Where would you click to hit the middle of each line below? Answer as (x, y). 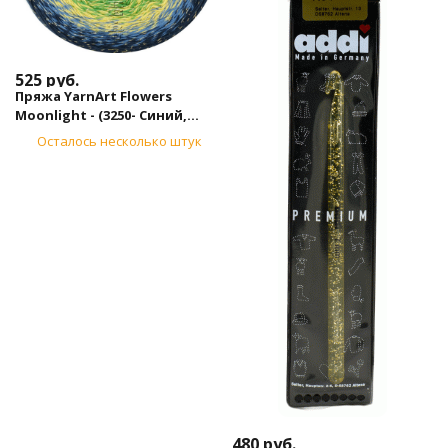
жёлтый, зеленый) (80, 133)
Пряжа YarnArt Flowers (93, 95)
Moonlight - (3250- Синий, (101, 114)
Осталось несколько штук (119, 140)
